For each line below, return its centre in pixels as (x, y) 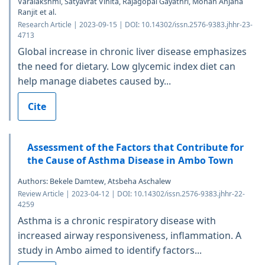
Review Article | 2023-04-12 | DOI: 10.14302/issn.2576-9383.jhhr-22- (131, 193)
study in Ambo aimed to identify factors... (110, 250)
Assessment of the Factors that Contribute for (135, 147)
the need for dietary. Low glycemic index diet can (127, 66)
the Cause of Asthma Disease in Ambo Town (130, 160)
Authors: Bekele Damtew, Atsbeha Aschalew (94, 181)
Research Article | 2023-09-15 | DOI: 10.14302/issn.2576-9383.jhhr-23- (135, 24)
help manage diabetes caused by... (94, 81)
